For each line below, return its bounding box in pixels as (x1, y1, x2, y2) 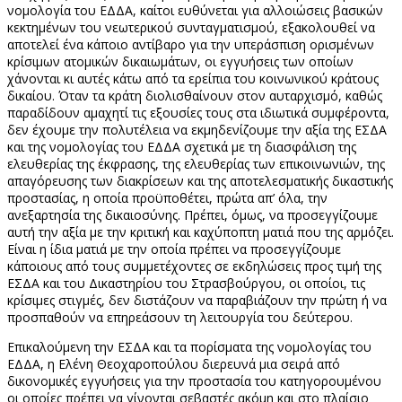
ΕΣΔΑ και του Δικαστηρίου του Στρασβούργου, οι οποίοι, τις (7, 274, 365, 292)
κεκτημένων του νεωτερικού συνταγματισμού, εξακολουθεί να (7, 18, 375, 36)
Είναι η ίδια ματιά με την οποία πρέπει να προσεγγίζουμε (7, 240, 341, 258)
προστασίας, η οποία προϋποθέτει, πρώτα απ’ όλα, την (7, 188, 328, 206)
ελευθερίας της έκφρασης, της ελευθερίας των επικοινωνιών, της (7, 154, 385, 172)
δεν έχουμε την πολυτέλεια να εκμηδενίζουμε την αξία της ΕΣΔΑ (7, 120, 387, 138)
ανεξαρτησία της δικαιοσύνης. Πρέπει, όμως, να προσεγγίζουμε (7, 205, 378, 223)
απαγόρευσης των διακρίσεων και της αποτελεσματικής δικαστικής (7, 171, 393, 189)
